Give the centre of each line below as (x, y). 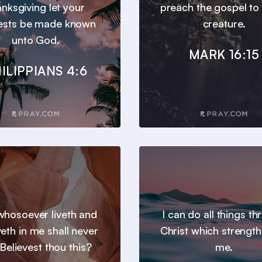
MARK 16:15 (224, 55)
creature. (224, 24)
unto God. (36, 40)
